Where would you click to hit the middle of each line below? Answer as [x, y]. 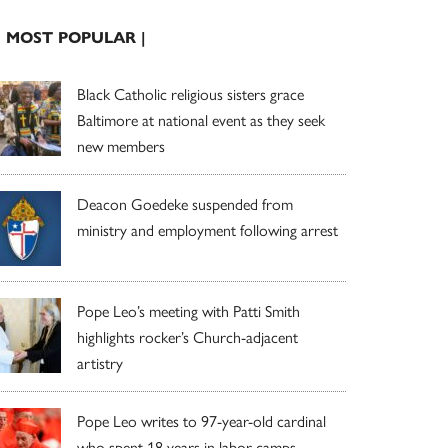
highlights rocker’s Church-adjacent [187, 336]
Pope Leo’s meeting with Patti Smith [188, 310]
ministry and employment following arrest [207, 229]
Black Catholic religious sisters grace [190, 93]
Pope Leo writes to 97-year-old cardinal [201, 420]
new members [121, 145]
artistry [100, 362]
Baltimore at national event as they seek [201, 119]
